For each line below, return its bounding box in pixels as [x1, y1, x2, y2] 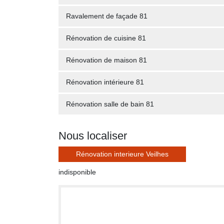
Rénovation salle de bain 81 [66, 100, 154, 108]
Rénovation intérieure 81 [66, 78, 144, 86]
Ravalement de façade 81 [66, 12, 147, 20]
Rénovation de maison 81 [66, 56, 147, 64]
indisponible [58, 168, 96, 176]
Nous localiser [58, 129, 127, 142]
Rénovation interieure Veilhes [76, 150, 168, 158]
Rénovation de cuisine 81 [66, 34, 146, 42]
